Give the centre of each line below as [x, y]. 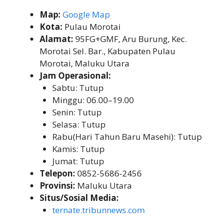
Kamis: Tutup [78, 149]
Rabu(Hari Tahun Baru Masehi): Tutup [127, 137]
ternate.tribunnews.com [98, 210]
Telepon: [57, 174]
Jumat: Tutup [78, 161]
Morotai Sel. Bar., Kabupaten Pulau [108, 51]
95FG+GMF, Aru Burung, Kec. [130, 39]
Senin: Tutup [77, 112]
